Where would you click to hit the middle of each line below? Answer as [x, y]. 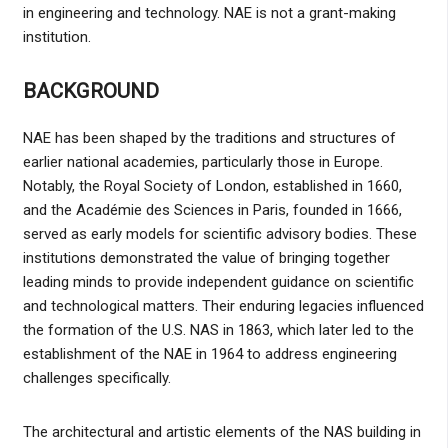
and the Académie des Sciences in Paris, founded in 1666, [212, 209]
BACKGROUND [90, 90]
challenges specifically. [96, 377]
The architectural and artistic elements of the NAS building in [221, 431]
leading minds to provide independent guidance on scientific [218, 281]
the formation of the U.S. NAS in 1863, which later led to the [218, 329]
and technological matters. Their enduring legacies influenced [223, 305]
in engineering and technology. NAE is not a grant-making [209, 12]
